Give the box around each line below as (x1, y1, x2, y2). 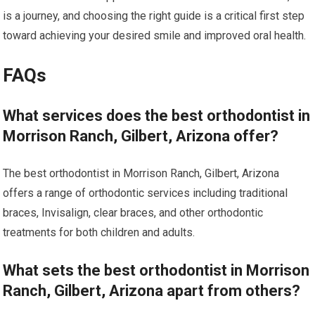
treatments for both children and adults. (3, 225, 195, 239)
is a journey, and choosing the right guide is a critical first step (3, 8, 305, 22)
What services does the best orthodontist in (3, 106, 311, 124)
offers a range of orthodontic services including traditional (3, 186, 288, 200)
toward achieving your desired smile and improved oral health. (3, 28, 307, 42)
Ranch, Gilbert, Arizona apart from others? (3, 281, 301, 300)
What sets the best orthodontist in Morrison (3, 261, 310, 279)
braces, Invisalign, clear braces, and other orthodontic (3, 205, 264, 219)
